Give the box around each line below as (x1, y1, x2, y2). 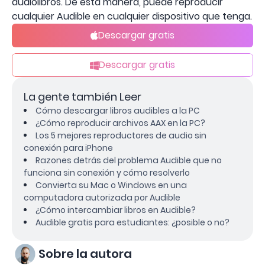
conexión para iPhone (24, 141, 113, 154)
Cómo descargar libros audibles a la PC (35, 104, 200, 117)
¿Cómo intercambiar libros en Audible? (35, 203, 196, 216)
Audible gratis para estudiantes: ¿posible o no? (35, 216, 230, 228)
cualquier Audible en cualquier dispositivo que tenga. (12, 9, 252, 23)
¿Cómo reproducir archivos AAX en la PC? (35, 117, 205, 129)
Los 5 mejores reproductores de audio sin (35, 129, 206, 141)
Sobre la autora (38, 245, 132, 263)
